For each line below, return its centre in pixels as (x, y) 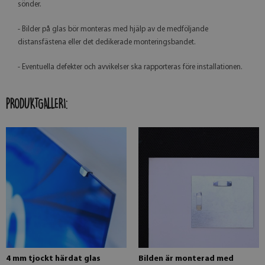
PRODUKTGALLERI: (37, 103)
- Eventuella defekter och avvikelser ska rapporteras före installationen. (130, 67)
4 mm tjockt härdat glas (53, 258)
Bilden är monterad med (186, 258)
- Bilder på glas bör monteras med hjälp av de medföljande (113, 29)
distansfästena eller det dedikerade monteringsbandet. (107, 42)
